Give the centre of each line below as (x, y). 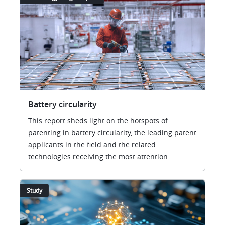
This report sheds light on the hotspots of (98, 120)
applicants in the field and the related (92, 144)
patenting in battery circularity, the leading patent (112, 132)
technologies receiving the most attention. (99, 156)
